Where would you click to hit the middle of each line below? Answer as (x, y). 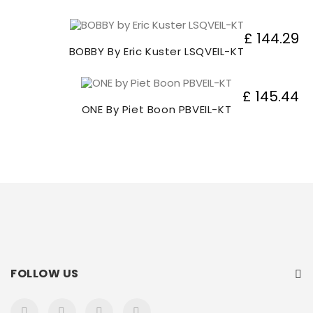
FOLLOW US (45, 274)
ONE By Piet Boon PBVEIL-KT (156, 110)
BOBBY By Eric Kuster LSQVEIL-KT (156, 52)
